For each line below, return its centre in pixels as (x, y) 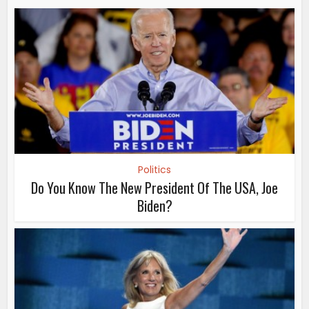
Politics (154, 170)
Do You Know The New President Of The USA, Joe (154, 188)
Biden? (154, 206)
